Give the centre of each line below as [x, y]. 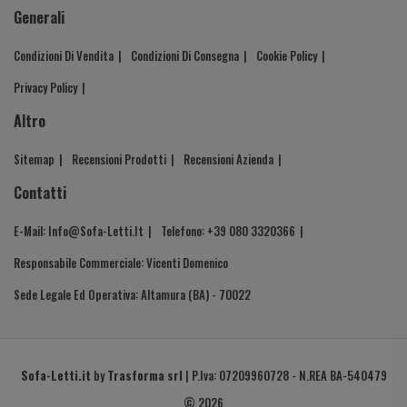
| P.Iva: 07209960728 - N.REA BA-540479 [284, 376]
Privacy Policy [45, 88]
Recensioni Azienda [228, 159]
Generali [39, 18]
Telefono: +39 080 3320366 [228, 231]
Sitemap [34, 159]
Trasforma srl [144, 376]
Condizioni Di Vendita [64, 56]
